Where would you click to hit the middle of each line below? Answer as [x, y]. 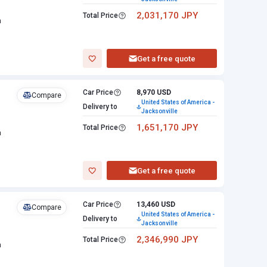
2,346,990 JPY [167, 240]
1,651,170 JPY [167, 128]
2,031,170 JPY [167, 15]
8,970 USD [154, 92]
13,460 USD [156, 204]
